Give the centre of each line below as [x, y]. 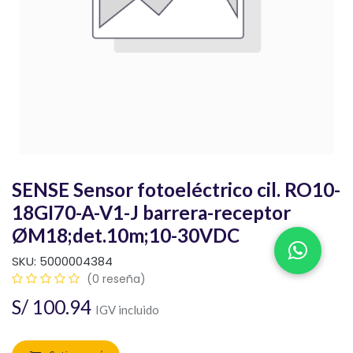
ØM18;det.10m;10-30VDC [126, 236]
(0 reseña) [116, 279]
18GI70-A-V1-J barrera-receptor [151, 213]
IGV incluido [127, 310]
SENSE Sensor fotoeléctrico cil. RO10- [176, 190]
